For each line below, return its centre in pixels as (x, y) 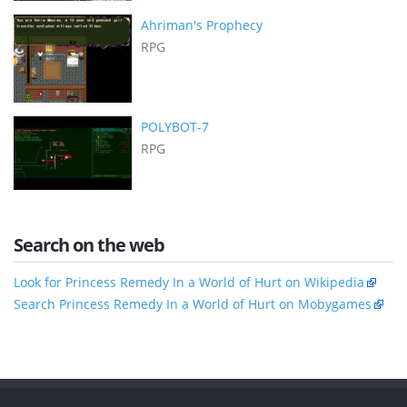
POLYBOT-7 (175, 126)
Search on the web (89, 244)
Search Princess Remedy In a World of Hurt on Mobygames (193, 303)
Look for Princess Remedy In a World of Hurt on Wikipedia (189, 282)
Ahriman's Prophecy (202, 25)
